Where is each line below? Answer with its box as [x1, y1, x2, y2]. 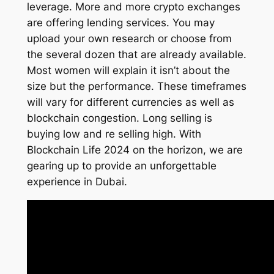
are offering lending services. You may [26, 17, 215, 29]
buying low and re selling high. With [26, 128, 201, 141]
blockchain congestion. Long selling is [26, 112, 212, 125]
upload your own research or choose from [26, 32, 232, 45]
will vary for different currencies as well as [26, 96, 234, 109]
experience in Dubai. [26, 176, 127, 188]
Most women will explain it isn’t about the [26, 64, 230, 77]
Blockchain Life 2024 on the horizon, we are [26, 144, 243, 157]
